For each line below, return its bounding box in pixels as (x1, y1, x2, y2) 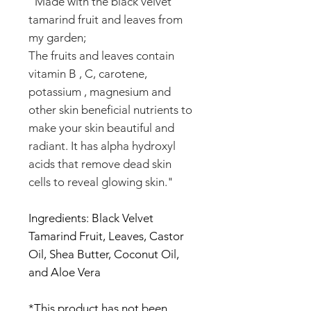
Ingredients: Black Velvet (28, 211, 153, 226)
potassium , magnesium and (28, 85, 171, 99)
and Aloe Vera (28, 265, 101, 280)
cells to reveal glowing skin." (28, 175, 174, 190)
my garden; (28, 31, 86, 45)
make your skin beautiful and (28, 121, 174, 135)
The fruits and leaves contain (28, 49, 174, 63)
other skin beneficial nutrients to (28, 103, 192, 117)
